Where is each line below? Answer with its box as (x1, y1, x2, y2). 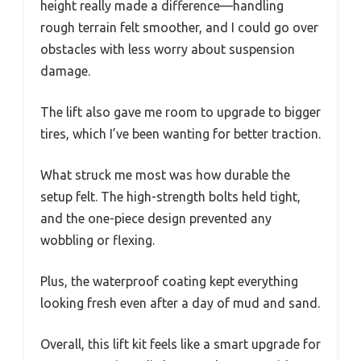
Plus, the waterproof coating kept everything (40, 274, 298, 289)
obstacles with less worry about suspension (40, 42, 295, 57)
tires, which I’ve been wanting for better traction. (40, 127, 321, 142)
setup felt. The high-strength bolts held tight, (40, 189, 301, 205)
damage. (40, 64, 90, 79)
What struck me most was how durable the (40, 168, 290, 183)
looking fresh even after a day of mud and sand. (40, 296, 320, 311)
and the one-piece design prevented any (40, 211, 272, 226)
